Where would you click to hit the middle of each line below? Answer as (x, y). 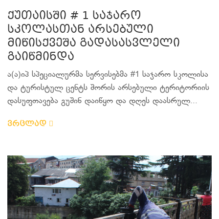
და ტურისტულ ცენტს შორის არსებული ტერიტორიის (108, 88)
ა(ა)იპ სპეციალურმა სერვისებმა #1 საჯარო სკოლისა (108, 75)
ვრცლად (28, 124)
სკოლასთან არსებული (80, 30)
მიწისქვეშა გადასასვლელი (94, 44)
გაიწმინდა (41, 57)
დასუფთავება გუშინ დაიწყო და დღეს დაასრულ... (102, 101)
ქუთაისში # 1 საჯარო (74, 16)
